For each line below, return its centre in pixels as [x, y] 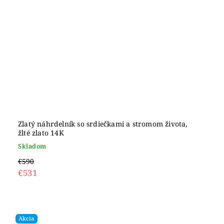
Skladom [32, 146]
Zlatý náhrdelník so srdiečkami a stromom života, [103, 124]
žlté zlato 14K [41, 133]
